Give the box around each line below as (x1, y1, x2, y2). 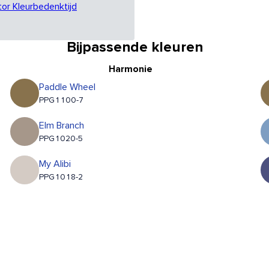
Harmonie (109, 64, 153, 74)
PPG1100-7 (39, 96, 84, 105)
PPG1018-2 (39, 173, 83, 182)
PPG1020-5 (39, 134, 83, 144)
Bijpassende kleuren (66, 40, 203, 55)
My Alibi (39, 159, 71, 169)
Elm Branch (39, 121, 85, 131)
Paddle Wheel (39, 82, 96, 92)
